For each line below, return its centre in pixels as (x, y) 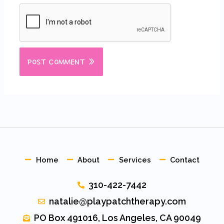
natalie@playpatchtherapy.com (118, 201)
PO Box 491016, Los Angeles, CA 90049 (118, 217)
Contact (185, 159)
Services (135, 159)
